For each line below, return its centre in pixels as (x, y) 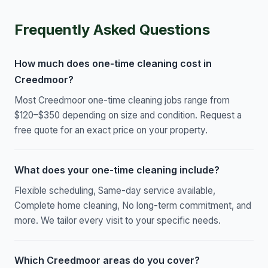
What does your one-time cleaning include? (117, 170)
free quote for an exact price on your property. (111, 130)
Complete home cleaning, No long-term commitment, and (133, 206)
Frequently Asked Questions (112, 30)
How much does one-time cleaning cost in (113, 64)
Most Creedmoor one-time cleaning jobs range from (122, 100)
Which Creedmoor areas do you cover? (107, 261)
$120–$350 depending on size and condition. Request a (128, 115)
